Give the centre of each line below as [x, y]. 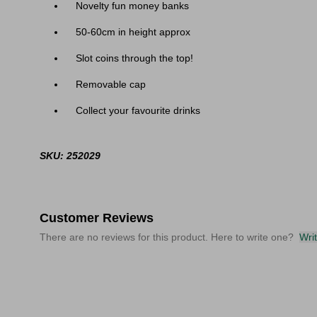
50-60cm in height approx [133, 32]
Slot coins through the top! [134, 58]
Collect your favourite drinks [138, 110]
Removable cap [111, 84]
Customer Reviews [97, 218]
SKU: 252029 [70, 156]
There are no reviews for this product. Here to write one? [167, 237]
